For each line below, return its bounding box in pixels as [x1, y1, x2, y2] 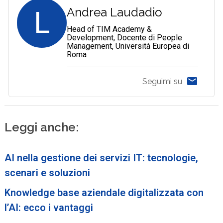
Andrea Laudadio [67, 4, 163, 19]
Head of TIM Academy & [67, 24, 152, 34]
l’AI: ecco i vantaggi [4, 201, 94, 214]
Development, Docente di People [67, 32, 183, 42]
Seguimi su [142, 77, 182, 87]
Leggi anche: [4, 119, 79, 134]
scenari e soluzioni [4, 166, 91, 179]
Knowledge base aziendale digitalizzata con [4, 186, 204, 199]
